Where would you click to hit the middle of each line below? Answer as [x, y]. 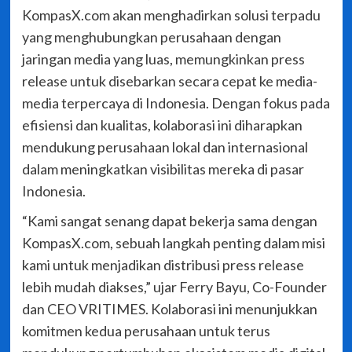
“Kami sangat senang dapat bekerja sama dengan [169, 221]
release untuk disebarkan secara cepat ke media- [169, 81]
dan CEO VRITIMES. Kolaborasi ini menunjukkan [169, 309]
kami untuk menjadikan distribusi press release [163, 265]
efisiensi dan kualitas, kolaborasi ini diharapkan [162, 125]
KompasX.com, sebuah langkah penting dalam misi [173, 243]
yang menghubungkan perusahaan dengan [151, 37]
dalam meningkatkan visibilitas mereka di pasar [163, 169]
